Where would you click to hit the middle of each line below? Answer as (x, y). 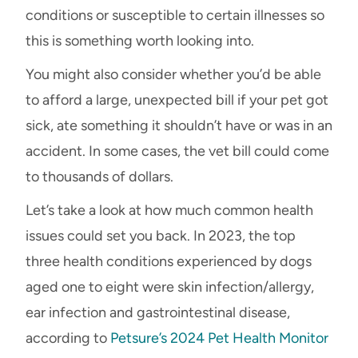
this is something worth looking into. (140, 40)
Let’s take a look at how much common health (169, 210)
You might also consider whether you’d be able (173, 74)
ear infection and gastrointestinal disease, (158, 312)
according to (68, 338)
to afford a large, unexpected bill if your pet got (177, 99)
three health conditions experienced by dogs (169, 261)
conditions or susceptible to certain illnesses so (175, 15)
